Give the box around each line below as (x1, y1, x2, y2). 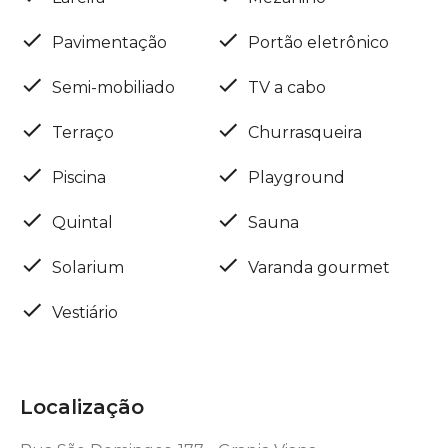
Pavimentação (52, 32, 167, 52)
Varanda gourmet (248, 257, 390, 277)
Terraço (52, 122, 114, 142)
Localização (20, 395, 144, 420)
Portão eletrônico (248, 32, 389, 52)
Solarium (52, 257, 124, 277)
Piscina (52, 167, 106, 187)
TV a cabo (248, 77, 326, 97)
